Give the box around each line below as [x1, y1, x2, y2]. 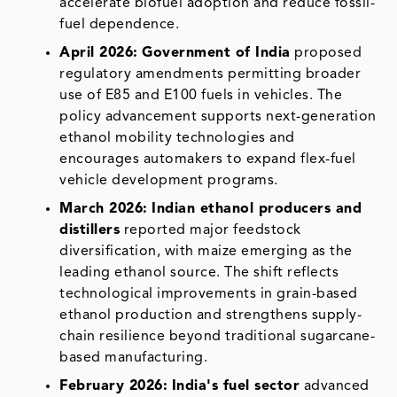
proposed [290, 45, 362, 60]
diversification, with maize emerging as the [59, 244, 353, 259]
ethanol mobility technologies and [59, 130, 295, 145]
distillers [59, 222, 121, 237]
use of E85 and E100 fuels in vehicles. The [59, 88, 343, 103]
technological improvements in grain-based [59, 286, 358, 301]
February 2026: [59, 378, 168, 393]
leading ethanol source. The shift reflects [59, 265, 339, 280]
